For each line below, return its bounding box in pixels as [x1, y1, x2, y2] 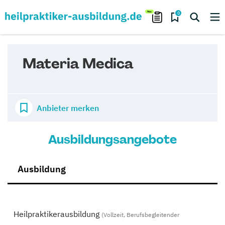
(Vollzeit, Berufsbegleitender [101, 211, 179, 218]
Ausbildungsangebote [48, 132, 177, 147]
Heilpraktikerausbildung [14, 209, 99, 219]
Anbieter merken [37, 102, 99, 113]
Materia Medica [23, 54, 134, 73]
